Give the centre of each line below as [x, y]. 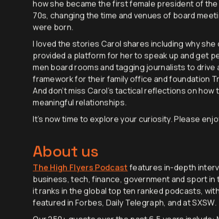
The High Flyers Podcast [80, 183]
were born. [53, 43]
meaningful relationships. [80, 118]
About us [66, 167]
